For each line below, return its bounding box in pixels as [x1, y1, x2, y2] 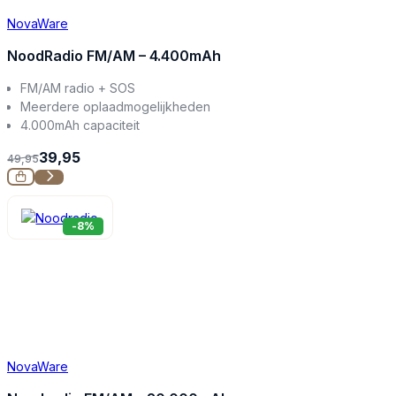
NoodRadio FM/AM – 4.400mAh [7, 46, 221, 65]
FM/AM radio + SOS [20, 80, 136, 95]
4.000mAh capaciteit [20, 117, 141, 133]
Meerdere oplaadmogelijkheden [20, 98, 211, 114]
